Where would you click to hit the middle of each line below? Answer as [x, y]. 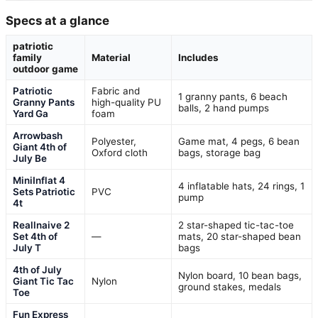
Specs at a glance [57, 20]
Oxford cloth [120, 152]
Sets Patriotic [44, 191]
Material [111, 57]
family [27, 57]
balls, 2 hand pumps [224, 108]
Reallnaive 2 [41, 225]
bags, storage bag [219, 152]
